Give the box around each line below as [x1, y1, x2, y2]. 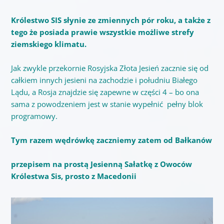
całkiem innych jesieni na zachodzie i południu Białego [10, 74, 197, 85]
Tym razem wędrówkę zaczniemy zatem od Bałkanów [10, 134, 212, 145]
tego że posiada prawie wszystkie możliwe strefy [10, 26, 194, 37]
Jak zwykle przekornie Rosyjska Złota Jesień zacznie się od [10, 62, 208, 73]
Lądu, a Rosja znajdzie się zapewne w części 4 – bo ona [10, 86, 199, 97]
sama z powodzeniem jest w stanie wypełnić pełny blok [10, 98, 203, 109]
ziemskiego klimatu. [10, 38, 86, 49]
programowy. [10, 110, 57, 121]
